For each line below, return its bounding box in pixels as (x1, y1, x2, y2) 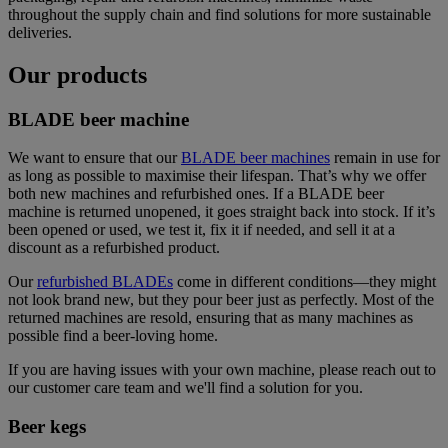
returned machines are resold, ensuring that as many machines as (8, 309, 413, 327)
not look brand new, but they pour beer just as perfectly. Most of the (8, 291, 434, 309)
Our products (8, 61, 159, 88)
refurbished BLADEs (37, 273, 173, 291)
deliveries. (8, 23, 80, 41)
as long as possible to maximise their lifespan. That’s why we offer (8, 167, 426, 185)
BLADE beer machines (181, 149, 330, 167)
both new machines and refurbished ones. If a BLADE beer (8, 185, 384, 203)
